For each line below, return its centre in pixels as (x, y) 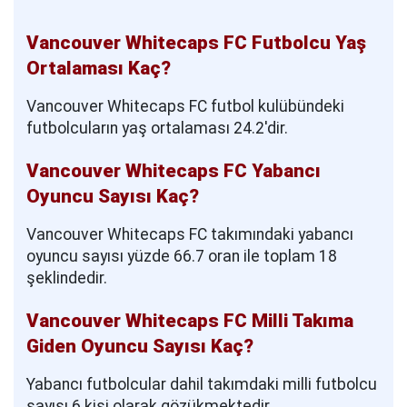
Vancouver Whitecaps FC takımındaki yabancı (190, 234)
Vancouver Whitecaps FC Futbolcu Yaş (196, 42)
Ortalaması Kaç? (99, 68)
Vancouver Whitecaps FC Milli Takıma (190, 320)
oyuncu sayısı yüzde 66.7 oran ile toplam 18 (182, 256)
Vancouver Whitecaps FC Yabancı (174, 170)
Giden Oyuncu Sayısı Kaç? (140, 346)
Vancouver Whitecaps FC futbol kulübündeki (185, 106)
